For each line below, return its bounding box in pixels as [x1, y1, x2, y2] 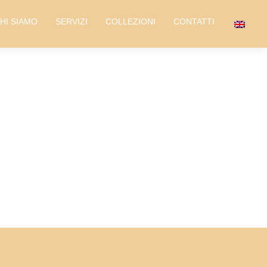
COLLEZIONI [105, 17, 156, 26]
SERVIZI [55, 17, 88, 26]
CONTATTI [173, 17, 215, 26]
